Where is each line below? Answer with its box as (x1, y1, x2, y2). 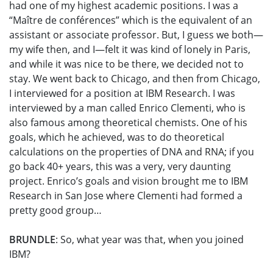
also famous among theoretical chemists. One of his (9, 116, 247, 130)
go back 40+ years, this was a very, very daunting (9, 160, 231, 174)
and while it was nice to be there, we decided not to (9, 57, 244, 71)
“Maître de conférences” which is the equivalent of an (9, 13, 252, 27)
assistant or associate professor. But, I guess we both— (9, 28, 263, 42)
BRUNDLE (9, 233, 55, 247)
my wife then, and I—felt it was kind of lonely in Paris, (9, 43, 250, 57)
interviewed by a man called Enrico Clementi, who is (9, 101, 246, 115)
